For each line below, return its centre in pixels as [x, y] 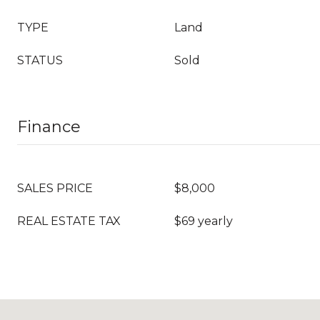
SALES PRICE [55, 188]
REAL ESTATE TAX [69, 221]
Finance [49, 127]
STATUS [40, 60]
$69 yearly [204, 221]
